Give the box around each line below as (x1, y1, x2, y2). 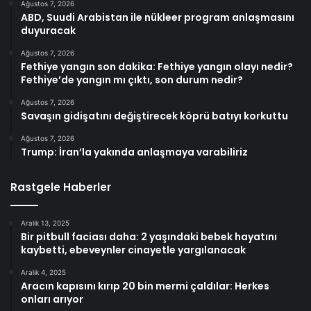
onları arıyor (21, 292, 83, 307)
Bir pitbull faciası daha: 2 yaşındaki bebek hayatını (21, 230, 277, 244)
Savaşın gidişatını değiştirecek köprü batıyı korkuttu (21, 109, 288, 124)
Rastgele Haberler (10, 180, 111, 195)
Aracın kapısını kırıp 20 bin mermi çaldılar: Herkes (21, 279, 269, 294)
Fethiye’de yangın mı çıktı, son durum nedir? (21, 73, 243, 87)
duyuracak (21, 24, 76, 38)
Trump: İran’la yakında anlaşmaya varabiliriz (21, 145, 248, 160)
